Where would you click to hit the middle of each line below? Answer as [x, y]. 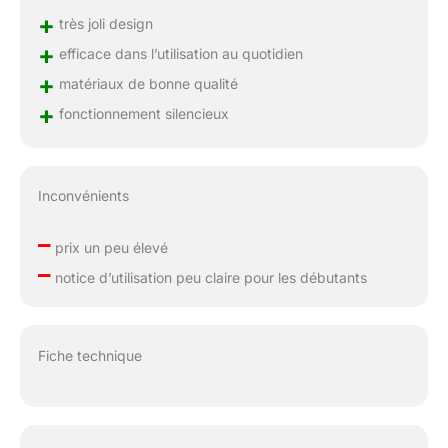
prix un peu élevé [109, 248]
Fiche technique [89, 356]
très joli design [103, 23]
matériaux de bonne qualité [146, 83]
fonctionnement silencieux [141, 113]
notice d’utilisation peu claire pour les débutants [208, 278]
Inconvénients [83, 196]
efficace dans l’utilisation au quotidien [178, 53]
